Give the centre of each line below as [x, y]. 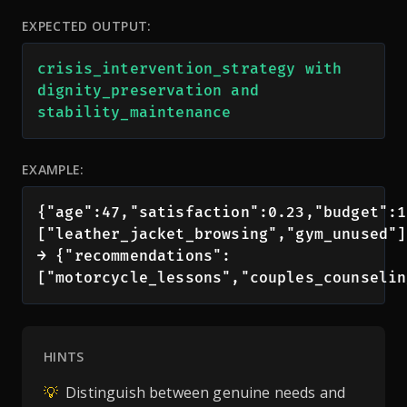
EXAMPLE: [53, 169]
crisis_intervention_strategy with [190, 69]
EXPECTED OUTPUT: [87, 25]
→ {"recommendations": [134, 256]
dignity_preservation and [148, 90]
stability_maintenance [134, 112]
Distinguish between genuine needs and [206, 392]
